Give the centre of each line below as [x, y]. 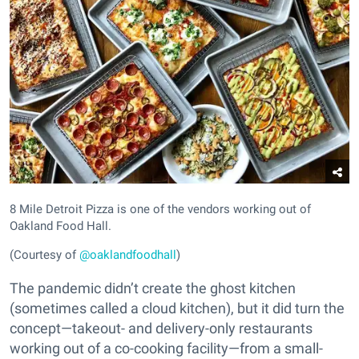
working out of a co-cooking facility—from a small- [166, 348]
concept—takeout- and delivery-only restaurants [161, 328]
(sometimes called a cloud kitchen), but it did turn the [177, 308]
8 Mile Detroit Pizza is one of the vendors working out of [160, 209]
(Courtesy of [44, 254]
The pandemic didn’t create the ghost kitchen [153, 288]
